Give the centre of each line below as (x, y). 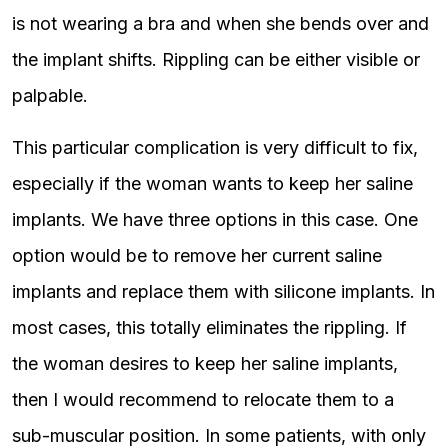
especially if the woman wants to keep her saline (212, 183)
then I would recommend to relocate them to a (203, 399)
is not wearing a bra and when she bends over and (220, 23)
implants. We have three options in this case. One (215, 219)
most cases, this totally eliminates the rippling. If (209, 327)
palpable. (50, 95)
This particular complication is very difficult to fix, (215, 147)
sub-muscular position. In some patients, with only (219, 435)
